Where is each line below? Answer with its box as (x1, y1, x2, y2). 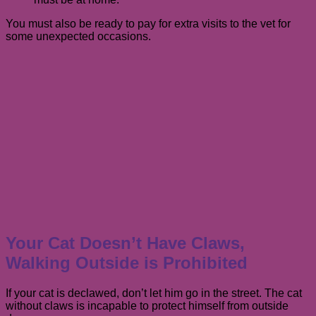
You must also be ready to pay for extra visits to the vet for (6, 17, 291, 30)
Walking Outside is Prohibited (6, 253, 248, 273)
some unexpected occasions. (6, 30, 151, 42)
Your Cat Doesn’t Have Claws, (6, 233, 245, 253)
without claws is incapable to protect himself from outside (6, 300, 288, 312)
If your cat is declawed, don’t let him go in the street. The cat (6, 287, 302, 300)
